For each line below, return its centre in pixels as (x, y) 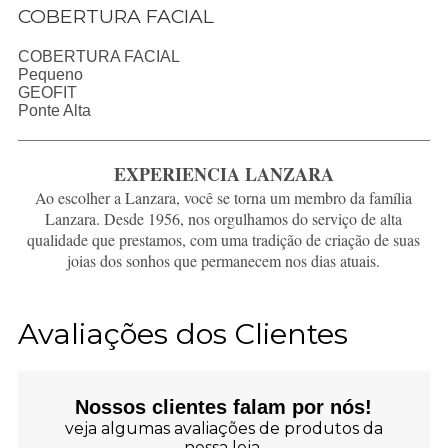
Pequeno (50, 74)
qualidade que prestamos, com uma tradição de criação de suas (224, 239)
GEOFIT (47, 92)
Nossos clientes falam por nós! (224, 406)
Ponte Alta (54, 110)
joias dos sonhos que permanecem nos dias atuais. (224, 260)
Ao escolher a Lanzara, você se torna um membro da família (224, 197)
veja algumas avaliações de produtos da (223, 428)
